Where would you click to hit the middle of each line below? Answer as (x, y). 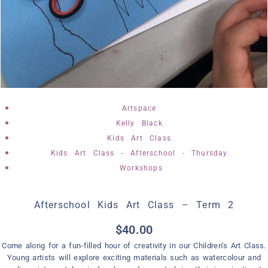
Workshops (141, 168)
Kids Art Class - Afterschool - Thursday (139, 153)
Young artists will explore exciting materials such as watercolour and (134, 257)
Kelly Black (139, 123)
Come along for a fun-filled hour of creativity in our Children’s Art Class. (134, 245)
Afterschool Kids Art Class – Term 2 (134, 205)
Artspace (139, 108)
